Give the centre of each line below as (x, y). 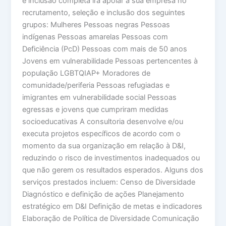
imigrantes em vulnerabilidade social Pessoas (100, 98)
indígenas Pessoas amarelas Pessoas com (95, 37)
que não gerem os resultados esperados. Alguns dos (113, 170)
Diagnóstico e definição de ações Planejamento (103, 194)
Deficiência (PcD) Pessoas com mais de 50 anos (105, 49)
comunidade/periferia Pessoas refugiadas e (96, 86)
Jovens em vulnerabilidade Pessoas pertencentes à (110, 61)
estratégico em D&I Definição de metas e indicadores (112, 207)
